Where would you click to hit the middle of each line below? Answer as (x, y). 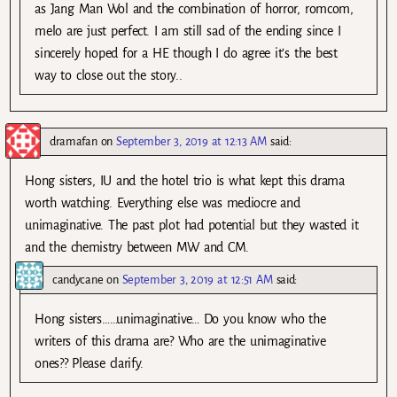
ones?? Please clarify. (90, 363)
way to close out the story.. (109, 75)
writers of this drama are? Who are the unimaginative (180, 341)
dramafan (74, 141)
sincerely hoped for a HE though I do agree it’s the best (186, 53)
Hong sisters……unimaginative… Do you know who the (180, 319)
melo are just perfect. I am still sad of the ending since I (188, 31)
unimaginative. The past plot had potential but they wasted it (192, 225)
